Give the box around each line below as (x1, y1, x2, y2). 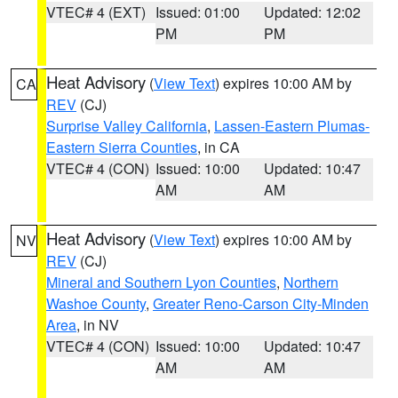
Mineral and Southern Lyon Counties (46, 272, 276, 292)
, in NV (76, 314, 119, 335)
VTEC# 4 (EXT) (46, 2, 146, 22)
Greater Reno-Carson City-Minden (153, 293, 369, 314)
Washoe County (46, 293, 146, 314)
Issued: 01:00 (155, 2, 240, 22)
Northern (283, 272, 338, 292)
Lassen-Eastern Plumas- (214, 115, 370, 136)
